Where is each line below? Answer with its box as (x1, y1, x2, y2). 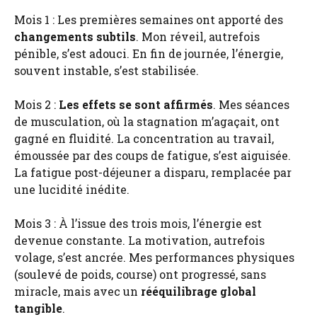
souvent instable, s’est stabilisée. (14, 62, 199, 78)
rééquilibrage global (141, 283, 256, 299)
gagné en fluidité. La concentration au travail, (14, 130, 274, 146)
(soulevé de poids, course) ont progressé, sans (14, 266, 266, 282)
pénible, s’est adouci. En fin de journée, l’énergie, (14, 45, 283, 61)
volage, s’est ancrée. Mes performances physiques (14, 249, 294, 265)
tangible (14, 300, 62, 316)
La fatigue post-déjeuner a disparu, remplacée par (14, 164, 292, 180)
